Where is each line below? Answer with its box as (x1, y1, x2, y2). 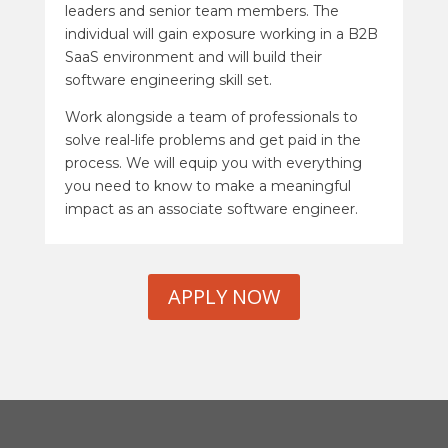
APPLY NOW (167, 283, 280, 310)
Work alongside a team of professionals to (64, 108, 358, 126)
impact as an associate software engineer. (64, 200, 358, 218)
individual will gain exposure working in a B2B (64, 25, 378, 43)
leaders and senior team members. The (64, 2, 339, 20)
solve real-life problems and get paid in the (64, 131, 361, 149)
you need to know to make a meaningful (64, 177, 351, 195)
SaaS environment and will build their (64, 48, 322, 66)
